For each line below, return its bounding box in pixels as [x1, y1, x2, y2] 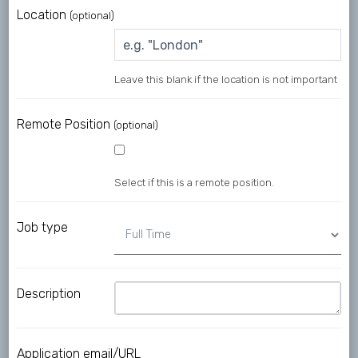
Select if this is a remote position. [113, 177, 274, 189]
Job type [17, 220, 69, 236]
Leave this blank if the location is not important [113, 74, 337, 86]
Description [17, 286, 82, 302]
